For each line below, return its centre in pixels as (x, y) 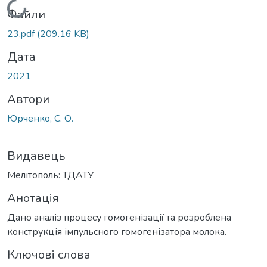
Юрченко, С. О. (40, 118)
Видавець (36, 156)
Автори (28, 99)
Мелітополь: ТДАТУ (50, 175)
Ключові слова (49, 254)
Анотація (33, 198)
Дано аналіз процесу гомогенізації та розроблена (119, 217)
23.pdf (22, 34)
